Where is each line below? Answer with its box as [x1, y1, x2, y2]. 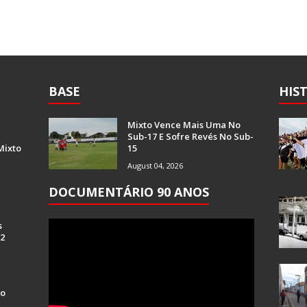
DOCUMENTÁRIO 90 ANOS [49, 184, 209, 200]
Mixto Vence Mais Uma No [127, 119, 241, 131]
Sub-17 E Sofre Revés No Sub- [127, 130, 254, 143]
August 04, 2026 [127, 160, 183, 171]
